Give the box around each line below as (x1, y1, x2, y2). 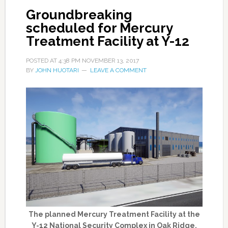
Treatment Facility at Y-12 (25, 34, 189, 49)
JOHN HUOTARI (35, 67, 79, 74)
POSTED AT (25, 57, 59, 65)
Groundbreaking (25, 7, 132, 23)
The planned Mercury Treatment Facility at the (28, 210, 200, 218)
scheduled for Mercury (25, 20, 173, 36)
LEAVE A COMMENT (90, 67, 147, 74)
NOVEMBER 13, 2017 (81, 57, 139, 65)
